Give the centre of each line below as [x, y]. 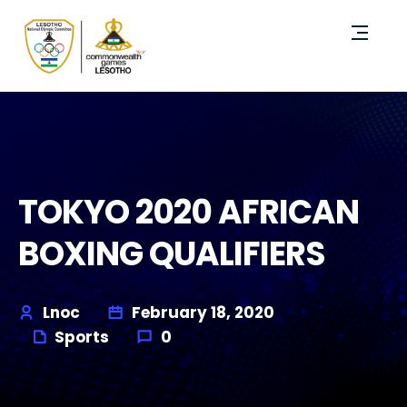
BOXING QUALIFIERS [172, 254]
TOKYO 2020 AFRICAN [189, 213]
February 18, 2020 [201, 313]
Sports [82, 338]
